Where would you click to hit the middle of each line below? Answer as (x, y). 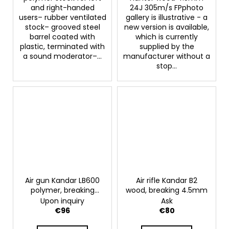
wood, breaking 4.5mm (167, 190)
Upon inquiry (62, 201)
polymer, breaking (62, 190)
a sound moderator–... (62, 56)
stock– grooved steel (62, 27)
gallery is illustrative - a (167, 18)
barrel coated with (62, 37)
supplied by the (167, 47)
